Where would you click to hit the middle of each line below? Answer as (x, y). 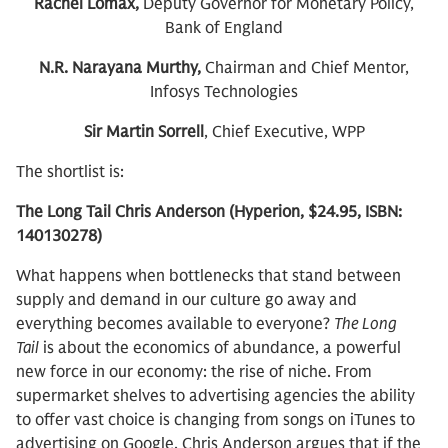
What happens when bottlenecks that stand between (208, 276)
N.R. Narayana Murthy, (120, 68)
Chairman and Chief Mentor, (305, 68)
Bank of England (224, 28)
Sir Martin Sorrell (143, 132)
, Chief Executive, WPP (284, 132)
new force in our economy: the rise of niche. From (194, 372)
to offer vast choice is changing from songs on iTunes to (215, 420)
